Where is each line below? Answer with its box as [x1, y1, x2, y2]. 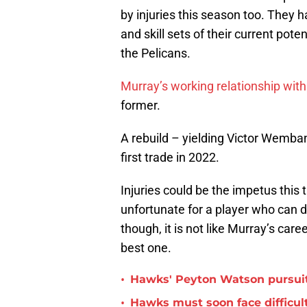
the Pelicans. [121, 39, 191, 54]
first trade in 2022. [121, 143, 219, 158]
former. [121, 91, 163, 106]
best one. [121, 234, 171, 249]
